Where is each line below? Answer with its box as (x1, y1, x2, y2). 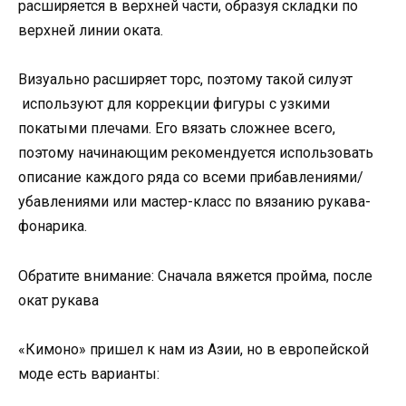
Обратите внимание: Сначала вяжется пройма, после (18, 266, 372, 285)
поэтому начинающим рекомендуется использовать (18, 144, 373, 162)
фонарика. (18, 217, 87, 236)
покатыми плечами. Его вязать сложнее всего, (18, 120, 335, 138)
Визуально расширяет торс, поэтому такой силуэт (18, 71, 353, 89)
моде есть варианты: (18, 364, 159, 382)
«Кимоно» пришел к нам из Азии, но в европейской (18, 340, 369, 358)
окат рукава (18, 291, 99, 309)
